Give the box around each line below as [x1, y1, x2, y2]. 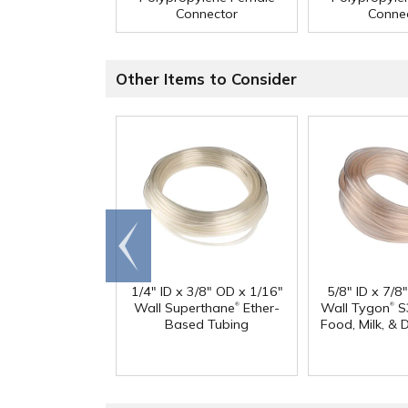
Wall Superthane [134, 300, 235, 317]
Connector [176, 5, 238, 23]
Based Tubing [165, 316, 249, 333]
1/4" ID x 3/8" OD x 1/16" [130, 283, 283, 301]
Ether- [240, 300, 280, 317]
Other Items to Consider [116, 69, 297, 89]
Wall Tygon [321, 300, 390, 317]
